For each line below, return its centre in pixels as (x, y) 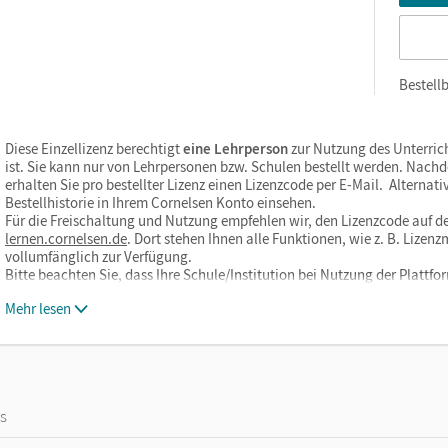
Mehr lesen (38, 308)
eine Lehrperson (235, 148)
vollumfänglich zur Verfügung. (98, 256)
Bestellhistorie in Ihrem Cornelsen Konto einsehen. (160, 202)
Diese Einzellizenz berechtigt (94, 148)
